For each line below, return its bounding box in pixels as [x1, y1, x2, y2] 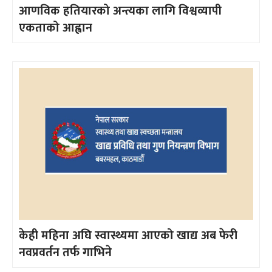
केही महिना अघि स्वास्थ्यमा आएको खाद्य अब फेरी [19, 225, 237, 246]
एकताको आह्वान [19, 17, 92, 38]
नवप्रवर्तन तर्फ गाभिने [19, 242, 112, 263]
